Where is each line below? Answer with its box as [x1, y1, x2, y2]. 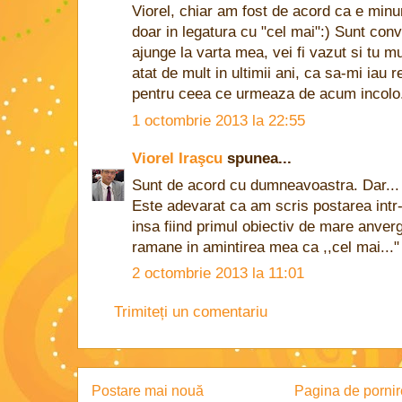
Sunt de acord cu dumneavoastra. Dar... [132, 176, 399, 194]
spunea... [223, 150, 292, 167]
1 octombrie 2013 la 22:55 [132, 111, 305, 129]
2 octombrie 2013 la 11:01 [132, 265, 304, 282]
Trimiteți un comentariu [114, 302, 267, 320]
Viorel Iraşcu [132, 150, 223, 167]
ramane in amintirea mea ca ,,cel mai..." [132, 238, 399, 256]
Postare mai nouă [92, 383, 204, 398]
